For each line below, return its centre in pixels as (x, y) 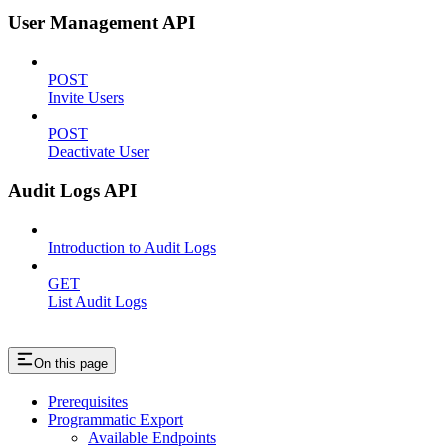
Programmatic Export (115, 420)
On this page (71, 363)
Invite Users (86, 98)
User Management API (101, 23)
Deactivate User (98, 152)
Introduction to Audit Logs (132, 247)
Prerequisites (88, 402)
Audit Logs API (72, 190)
